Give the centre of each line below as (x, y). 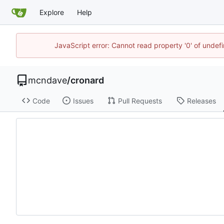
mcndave (47, 80)
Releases (201, 100)
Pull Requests (140, 100)
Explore (52, 12)
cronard (87, 80)
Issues (83, 100)
